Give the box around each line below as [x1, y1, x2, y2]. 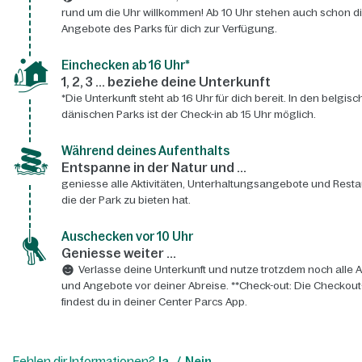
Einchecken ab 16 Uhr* [61, 58, 190, 73]
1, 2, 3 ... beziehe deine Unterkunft [61, 74, 271, 90]
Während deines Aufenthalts [61, 144, 229, 158]
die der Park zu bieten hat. [61, 194, 191, 207]
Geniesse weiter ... [61, 246, 176, 261]
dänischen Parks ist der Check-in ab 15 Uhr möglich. [61, 108, 316, 121]
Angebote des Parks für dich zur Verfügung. [61, 23, 277, 36]
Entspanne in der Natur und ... [61, 160, 246, 175]
